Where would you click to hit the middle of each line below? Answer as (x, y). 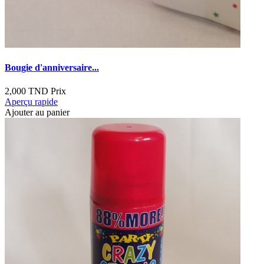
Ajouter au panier (37, 112)
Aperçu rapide (31, 101)
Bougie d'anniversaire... (52, 68)
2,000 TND (27, 91)
